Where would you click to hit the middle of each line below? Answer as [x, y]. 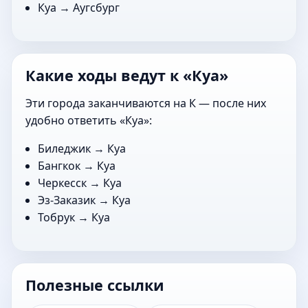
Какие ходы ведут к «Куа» [127, 75]
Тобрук [57, 217]
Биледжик [65, 148]
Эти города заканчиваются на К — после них [146, 103]
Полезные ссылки [95, 285]
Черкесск [63, 183]
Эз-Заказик [67, 200]
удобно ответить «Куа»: [89, 120]
